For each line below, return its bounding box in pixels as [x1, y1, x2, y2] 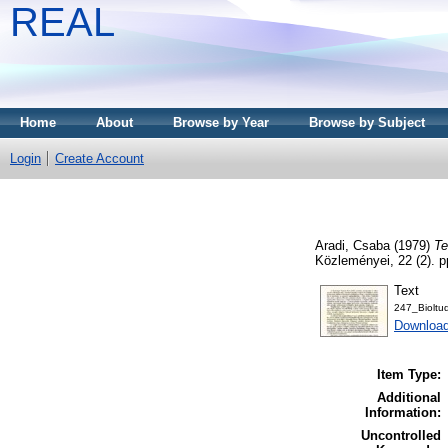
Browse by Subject [309, 115, 425, 130]
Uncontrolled [361, 428, 441, 444]
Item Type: [377, 367, 441, 383]
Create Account [55, 151, 144, 166]
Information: [365, 405, 441, 421]
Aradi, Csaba [315, 237, 390, 253]
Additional [377, 390, 441, 406]
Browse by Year [173, 115, 269, 130]
